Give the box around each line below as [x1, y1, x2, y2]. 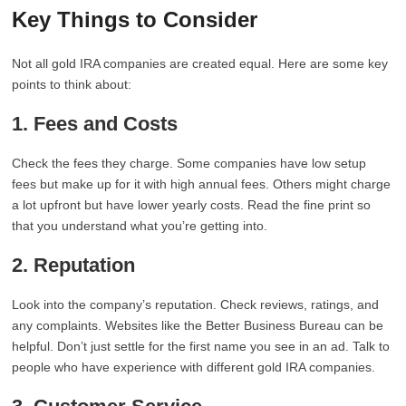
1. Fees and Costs [12, 112, 179, 135]
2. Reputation [12, 254, 136, 276]
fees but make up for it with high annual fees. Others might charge [12, 177, 391, 191]
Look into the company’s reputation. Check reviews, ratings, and [12, 297, 380, 312]
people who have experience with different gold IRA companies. [12, 360, 376, 374]
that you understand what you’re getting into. [12, 218, 268, 233]
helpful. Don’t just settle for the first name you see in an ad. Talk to [12, 339, 391, 353]
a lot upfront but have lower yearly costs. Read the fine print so [12, 198, 372, 212]
